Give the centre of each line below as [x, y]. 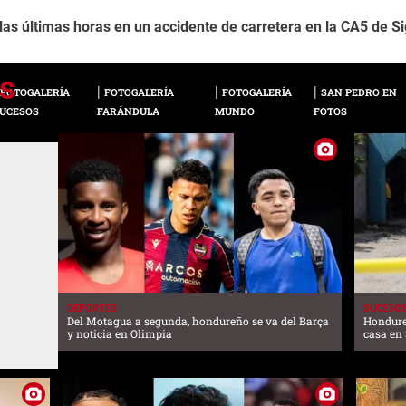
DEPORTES [92, 308]
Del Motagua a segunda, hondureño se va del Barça [198, 320]
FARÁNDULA [129, 111]
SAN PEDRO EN [358, 92]
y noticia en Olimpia [119, 333]
